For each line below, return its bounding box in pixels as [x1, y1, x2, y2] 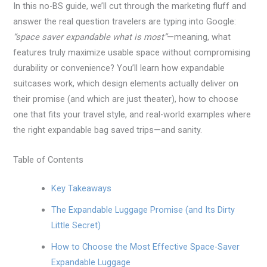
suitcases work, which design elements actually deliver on [13, 78, 239, 89]
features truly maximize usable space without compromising [13, 47, 251, 58]
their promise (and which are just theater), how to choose [13, 94, 239, 105]
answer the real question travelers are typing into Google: [13, 16, 237, 27]
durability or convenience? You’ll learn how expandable [13, 63, 225, 74]
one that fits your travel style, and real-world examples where [13, 109, 252, 120]
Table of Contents [13, 154, 84, 165]
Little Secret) [51, 219, 101, 231]
